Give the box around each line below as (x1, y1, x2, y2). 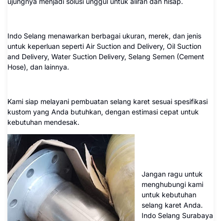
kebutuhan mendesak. (7, 118, 81, 126)
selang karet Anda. (142, 201, 203, 209)
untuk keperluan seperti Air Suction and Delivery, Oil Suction (7, 42, 201, 50)
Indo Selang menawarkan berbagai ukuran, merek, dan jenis (7, 32, 201, 40)
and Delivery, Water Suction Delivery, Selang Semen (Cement (7, 52, 204, 61)
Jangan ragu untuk (142, 170, 203, 178)
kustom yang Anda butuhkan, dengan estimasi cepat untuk (7, 108, 199, 116)
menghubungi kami (142, 180, 203, 188)
